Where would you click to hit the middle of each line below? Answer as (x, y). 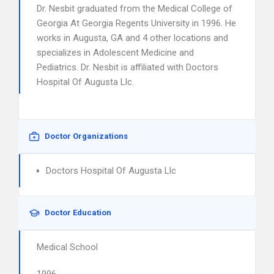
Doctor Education (78, 213)
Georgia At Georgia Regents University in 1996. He (136, 23)
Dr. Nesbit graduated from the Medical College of (135, 9)
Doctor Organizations (86, 136)
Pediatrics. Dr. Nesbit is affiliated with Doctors (128, 67)
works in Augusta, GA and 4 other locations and (132, 38)
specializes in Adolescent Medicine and (115, 53)
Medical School (67, 247)
